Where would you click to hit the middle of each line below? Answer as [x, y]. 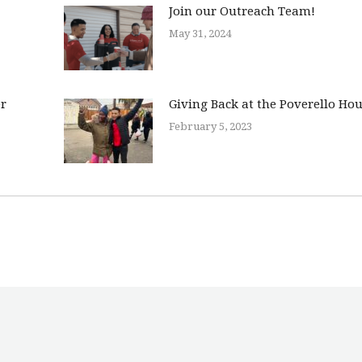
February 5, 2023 [210, 126]
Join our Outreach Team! [242, 11]
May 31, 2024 [200, 33]
